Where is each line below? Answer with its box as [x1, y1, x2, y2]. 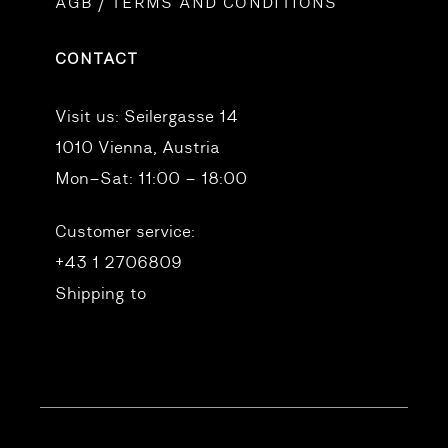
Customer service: [55, 220, 196, 244]
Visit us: [55, 105, 120, 129]
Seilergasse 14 [119, 105, 239, 129]
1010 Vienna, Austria [55, 136, 221, 160]
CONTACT [55, 48, 139, 71]
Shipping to [55, 282, 147, 306]
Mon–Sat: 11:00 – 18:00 [55, 167, 248, 191]
